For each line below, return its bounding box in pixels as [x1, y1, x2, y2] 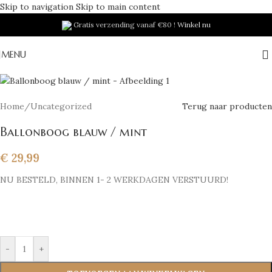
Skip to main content [76, 1, 160, 12]
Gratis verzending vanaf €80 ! [71, 20, 177, 29]
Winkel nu [177, 20, 211, 29]
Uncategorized [30, 100, 92, 112]
